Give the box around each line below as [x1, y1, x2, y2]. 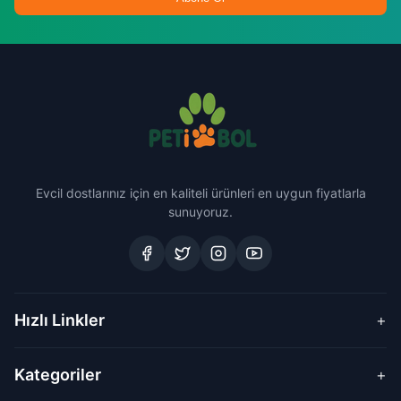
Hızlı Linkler [14, 311, 105, 329]
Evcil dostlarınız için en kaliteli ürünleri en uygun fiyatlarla [35, 185, 366, 200]
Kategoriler [14, 365, 101, 384]
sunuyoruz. [168, 204, 233, 219]
